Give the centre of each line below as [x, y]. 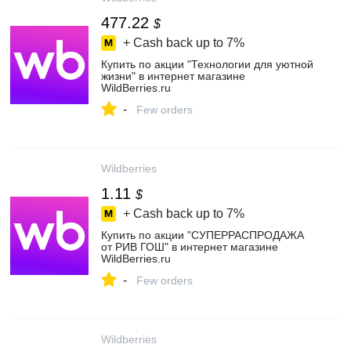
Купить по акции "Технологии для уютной [207, 64]
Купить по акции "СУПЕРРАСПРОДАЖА [203, 235]
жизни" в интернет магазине [173, 76]
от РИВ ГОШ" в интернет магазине [190, 247]
